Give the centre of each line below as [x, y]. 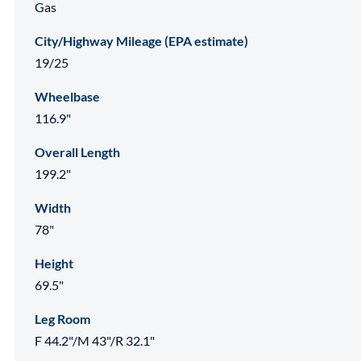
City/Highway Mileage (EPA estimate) [141, 40]
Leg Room [62, 318]
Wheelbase [67, 96]
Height [54, 263]
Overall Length [77, 151]
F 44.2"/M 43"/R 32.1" [95, 340]
